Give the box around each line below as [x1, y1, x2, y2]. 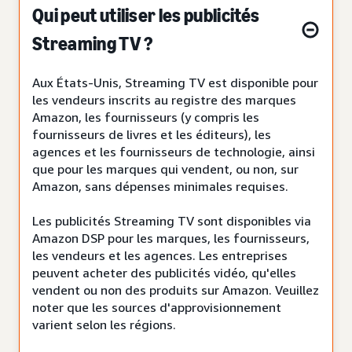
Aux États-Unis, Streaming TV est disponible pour [32, 74, 318, 90]
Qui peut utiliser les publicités [32, 3, 260, 27]
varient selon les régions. [32, 316, 176, 332]
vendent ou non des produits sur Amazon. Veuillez [32, 281, 319, 298]
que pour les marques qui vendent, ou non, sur [32, 160, 299, 177]
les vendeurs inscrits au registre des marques [32, 91, 296, 108]
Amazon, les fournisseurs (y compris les [32, 108, 259, 125]
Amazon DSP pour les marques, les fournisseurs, [32, 229, 310, 246]
